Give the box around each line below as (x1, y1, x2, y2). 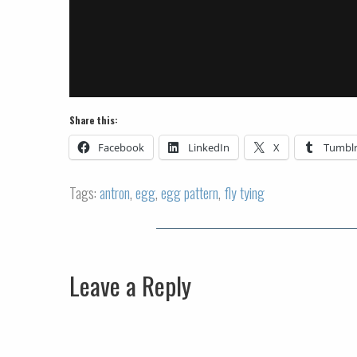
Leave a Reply (69, 266, 191, 304)
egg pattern (161, 182, 218, 203)
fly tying (224, 182, 265, 203)
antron (100, 182, 130, 203)
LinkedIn (188, 139, 229, 155)
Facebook (98, 139, 144, 155)
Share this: (69, 112, 118, 127)
